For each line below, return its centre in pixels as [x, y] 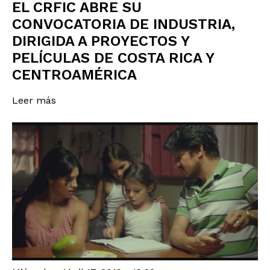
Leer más [34, 101]
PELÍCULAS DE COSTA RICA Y [113, 58]
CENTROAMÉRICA [74, 74]
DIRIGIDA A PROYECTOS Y [101, 41]
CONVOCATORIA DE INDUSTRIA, [124, 24]
